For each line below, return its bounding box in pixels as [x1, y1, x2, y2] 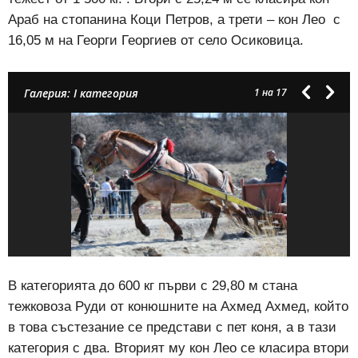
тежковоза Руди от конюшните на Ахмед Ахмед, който [8, 299, 348, 315]
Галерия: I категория [24, 86, 138, 101]
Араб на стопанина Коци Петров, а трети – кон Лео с [8, 12, 340, 28]
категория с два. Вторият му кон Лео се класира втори [8, 340, 349, 356]
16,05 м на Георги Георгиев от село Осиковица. [8, 33, 304, 49]
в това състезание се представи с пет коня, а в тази [8, 320, 336, 336]
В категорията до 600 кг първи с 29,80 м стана [8, 278, 297, 294]
